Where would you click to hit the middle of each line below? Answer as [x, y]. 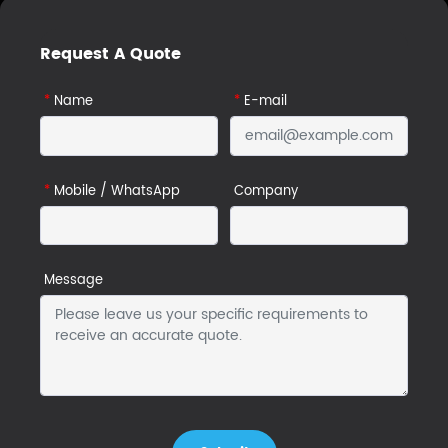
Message [73, 281]
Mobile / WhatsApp [117, 191]
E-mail [265, 101]
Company [266, 191]
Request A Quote [110, 53]
